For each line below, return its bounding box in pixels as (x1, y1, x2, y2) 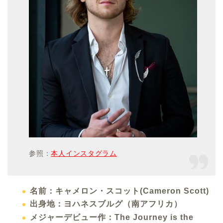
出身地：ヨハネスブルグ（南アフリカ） (30, 200, 182, 209)
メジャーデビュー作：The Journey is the (30, 213, 194, 222)
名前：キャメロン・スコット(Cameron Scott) (30, 186, 209, 195)
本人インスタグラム (51, 149, 117, 158)
